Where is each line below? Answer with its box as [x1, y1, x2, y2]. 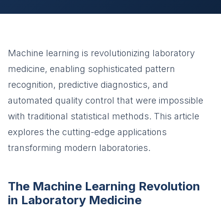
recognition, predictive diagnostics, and [8, 79, 168, 90]
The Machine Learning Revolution [8, 179, 200, 193]
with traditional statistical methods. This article [8, 111, 199, 121]
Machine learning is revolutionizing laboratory [8, 48, 195, 58]
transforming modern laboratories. [8, 143, 150, 153]
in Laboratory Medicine [8, 193, 142, 207]
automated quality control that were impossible [8, 95, 203, 106]
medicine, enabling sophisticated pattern [8, 64, 175, 74]
